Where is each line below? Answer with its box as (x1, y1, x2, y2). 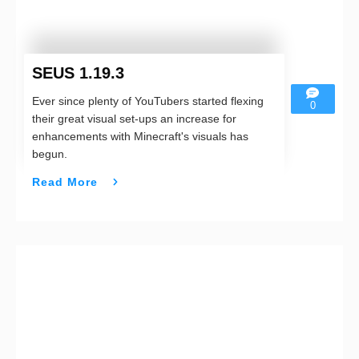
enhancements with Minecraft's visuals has (32, 130, 248, 143)
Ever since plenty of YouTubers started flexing (32, 95, 264, 108)
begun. (32, 147, 67, 161)
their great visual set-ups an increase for (32, 112, 236, 126)
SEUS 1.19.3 (32, 64, 124, 83)
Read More (32, 175, 98, 188)
